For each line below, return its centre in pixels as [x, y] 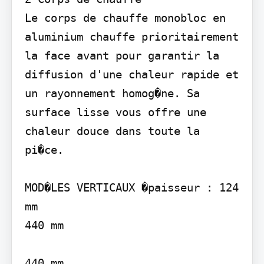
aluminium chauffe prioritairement [131, 37]
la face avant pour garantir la [122, 56]
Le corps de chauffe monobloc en [125, 18]
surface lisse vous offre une [115, 112]
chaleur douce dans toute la [112, 131]
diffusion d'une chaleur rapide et [131, 75]
